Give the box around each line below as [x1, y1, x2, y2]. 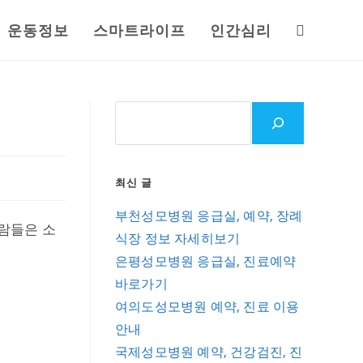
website [296, 82, 338, 97]
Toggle [296, 22, 331, 37]
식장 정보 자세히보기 [115, 229, 241, 247]
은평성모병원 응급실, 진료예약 [115, 252, 297, 270]
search [296, 142, 332, 157]
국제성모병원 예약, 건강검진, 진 [115, 343, 303, 361]
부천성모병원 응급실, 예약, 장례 [115, 207, 303, 224]
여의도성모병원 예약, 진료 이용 [115, 297, 300, 315]
